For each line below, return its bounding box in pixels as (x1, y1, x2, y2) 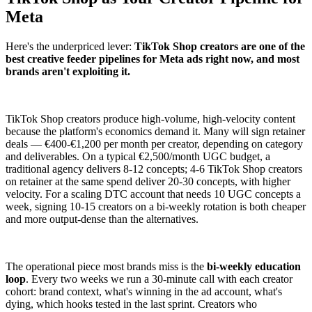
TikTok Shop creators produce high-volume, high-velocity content (6, 113, 295, 125)
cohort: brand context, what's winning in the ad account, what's (6, 286, 282, 298)
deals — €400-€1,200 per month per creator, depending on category (6, 138, 303, 150)
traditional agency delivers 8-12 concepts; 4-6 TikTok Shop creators (6, 163, 302, 175)
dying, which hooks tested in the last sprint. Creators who (6, 298, 257, 311)
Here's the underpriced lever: (6, 40, 134, 53)
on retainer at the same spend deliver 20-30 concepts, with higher (6, 175, 290, 188)
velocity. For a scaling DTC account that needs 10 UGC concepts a (6, 188, 301, 201)
